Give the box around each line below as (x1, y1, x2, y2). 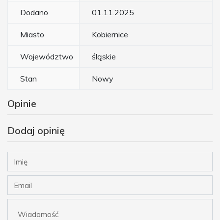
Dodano (20, 7, 48, 18)
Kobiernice (92, 29, 128, 40)
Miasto (20, 29, 44, 40)
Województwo (20, 52, 73, 62)
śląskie (92, 52, 116, 62)
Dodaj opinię (7, 124, 65, 137)
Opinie (7, 97, 36, 110)
